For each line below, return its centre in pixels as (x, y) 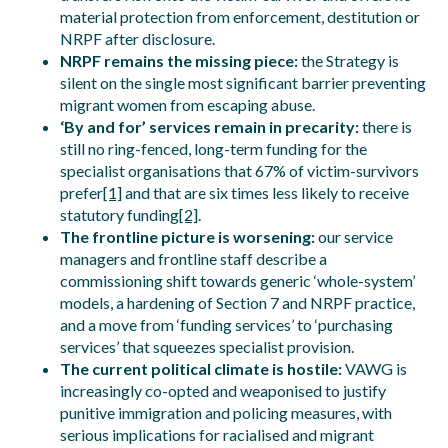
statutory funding (119, 214)
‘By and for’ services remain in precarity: (209, 126)
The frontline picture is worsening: (187, 236)
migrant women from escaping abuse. (187, 104)
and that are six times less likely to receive (265, 192)
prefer (81, 192)
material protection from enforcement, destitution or (240, 16)
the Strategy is (348, 60)
